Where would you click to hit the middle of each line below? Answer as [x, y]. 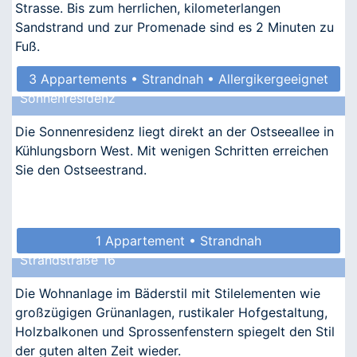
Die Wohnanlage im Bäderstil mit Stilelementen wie [168, 293]
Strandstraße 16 [68, 259]
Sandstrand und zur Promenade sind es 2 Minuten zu [175, 27]
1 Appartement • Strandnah [178, 240]
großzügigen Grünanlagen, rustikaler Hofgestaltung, [171, 312]
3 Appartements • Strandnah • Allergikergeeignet [178, 78]
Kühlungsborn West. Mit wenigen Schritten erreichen [172, 150]
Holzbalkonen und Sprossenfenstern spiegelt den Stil [175, 331]
